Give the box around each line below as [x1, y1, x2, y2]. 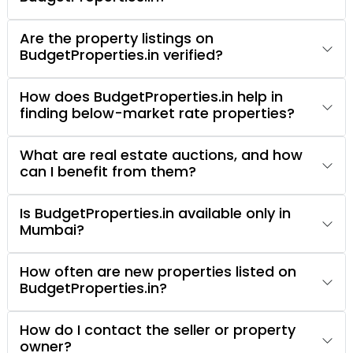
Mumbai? [20, 220, 84, 240]
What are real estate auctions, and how [20, 145, 303, 165]
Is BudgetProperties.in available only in [20, 203, 291, 224]
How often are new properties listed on [20, 262, 296, 282]
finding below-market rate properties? [20, 103, 295, 124]
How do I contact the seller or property [20, 320, 295, 340]
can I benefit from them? [20, 162, 196, 182]
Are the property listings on [20, 28, 214, 49]
